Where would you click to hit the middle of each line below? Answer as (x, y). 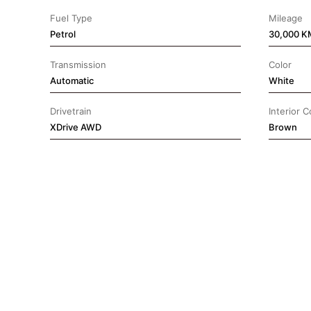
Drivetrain (71, 111)
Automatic (72, 81)
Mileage (286, 18)
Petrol (63, 34)
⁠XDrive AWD (76, 127)
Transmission (78, 65)
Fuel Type (71, 18)
